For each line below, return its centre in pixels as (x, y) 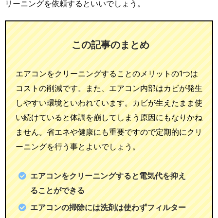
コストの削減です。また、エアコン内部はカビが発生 (109, 88)
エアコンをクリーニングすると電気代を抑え (108, 175)
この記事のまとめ (110, 45)
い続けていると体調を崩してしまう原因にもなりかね (109, 117)
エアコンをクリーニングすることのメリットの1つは (107, 73)
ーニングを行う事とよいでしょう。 (78, 146)
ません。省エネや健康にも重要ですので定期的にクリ (109, 132)
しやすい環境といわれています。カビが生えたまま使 (109, 102)
